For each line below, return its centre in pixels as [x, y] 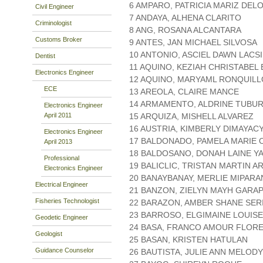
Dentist [45, 55]
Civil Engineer [55, 6]
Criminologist [53, 23]
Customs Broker [59, 39]
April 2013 [58, 141]
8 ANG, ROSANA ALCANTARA [185, 30]
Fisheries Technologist [67, 200]
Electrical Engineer [62, 184]
